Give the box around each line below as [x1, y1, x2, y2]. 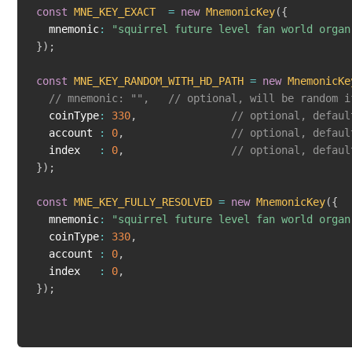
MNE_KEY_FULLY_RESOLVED [74, 196, 212, 209]
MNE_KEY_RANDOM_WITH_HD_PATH [74, 75, 244, 88]
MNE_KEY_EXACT [74, 5, 156, 19]
